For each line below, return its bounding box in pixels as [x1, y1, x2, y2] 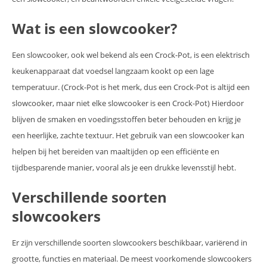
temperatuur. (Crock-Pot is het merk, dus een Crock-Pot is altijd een [12, 82, 250, 93]
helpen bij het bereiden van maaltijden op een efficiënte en [12, 146, 219, 157]
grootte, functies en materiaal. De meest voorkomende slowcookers [12, 253, 252, 265]
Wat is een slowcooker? [12, 18, 177, 39]
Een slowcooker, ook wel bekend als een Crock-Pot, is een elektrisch [12, 49, 250, 61]
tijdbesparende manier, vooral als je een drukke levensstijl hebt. [12, 162, 236, 173]
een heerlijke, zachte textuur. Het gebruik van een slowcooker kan [12, 130, 244, 141]
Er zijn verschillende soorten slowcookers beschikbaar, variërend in [12, 237, 247, 249]
